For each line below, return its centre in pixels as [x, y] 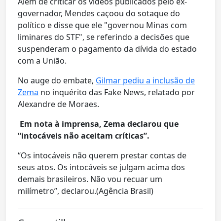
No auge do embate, [57, 81]
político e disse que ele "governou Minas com [102, 25]
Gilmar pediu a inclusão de [145, 81]
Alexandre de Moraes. [58, 104]
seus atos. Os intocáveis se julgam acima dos [101, 167]
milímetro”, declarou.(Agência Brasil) [86, 191]
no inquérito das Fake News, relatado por [117, 92]
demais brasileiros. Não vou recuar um [90, 179]
